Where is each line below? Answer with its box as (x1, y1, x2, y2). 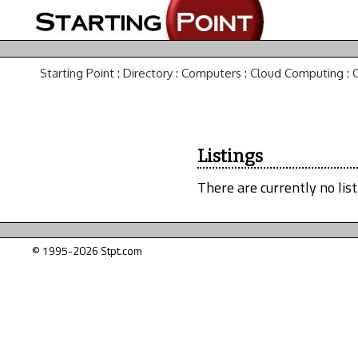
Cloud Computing (250, 66, 344, 81)
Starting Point (40, 66, 114, 81)
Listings (197, 145, 263, 167)
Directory (123, 66, 173, 81)
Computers (181, 66, 241, 81)
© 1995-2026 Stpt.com (32, 242, 142, 259)
